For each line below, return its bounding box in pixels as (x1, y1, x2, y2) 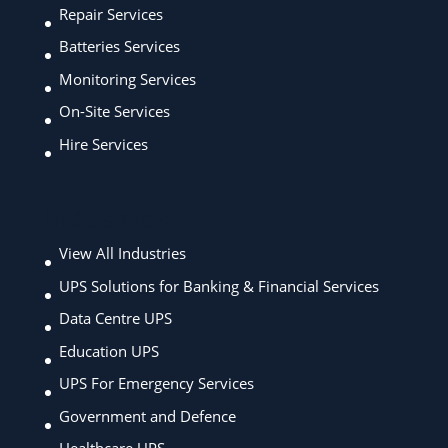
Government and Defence (58, 405, 236, 426)
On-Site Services (58, 101, 170, 121)
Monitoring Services (58, 68, 196, 89)
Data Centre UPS (58, 308, 172, 329)
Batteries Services (58, 36, 180, 56)
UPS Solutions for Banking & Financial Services (58, 275, 379, 296)
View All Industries (58, 243, 186, 264)
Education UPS (58, 340, 159, 361)
